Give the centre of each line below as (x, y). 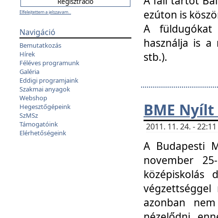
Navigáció (37, 32)
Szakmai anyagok (45, 89)
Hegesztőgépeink (45, 107)
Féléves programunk (49, 63)
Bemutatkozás (40, 45)
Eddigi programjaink (49, 80)
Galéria (29, 72)
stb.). (155, 57)
